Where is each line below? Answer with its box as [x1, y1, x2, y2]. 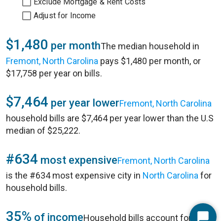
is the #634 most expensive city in [6, 170, 143, 181]
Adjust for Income [34, 11, 96, 20]
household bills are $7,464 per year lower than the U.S [6, 113, 214, 123]
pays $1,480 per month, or [98, 56, 201, 66]
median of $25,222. [6, 125, 80, 136]
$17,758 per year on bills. [6, 68, 102, 78]
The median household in [101, 41, 199, 51]
